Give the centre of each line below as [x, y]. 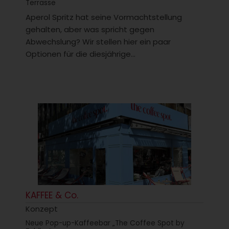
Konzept [42, 209]
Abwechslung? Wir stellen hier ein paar [98, 41]
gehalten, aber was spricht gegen [90, 29]
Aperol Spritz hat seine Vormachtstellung [104, 17]
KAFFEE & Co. [52, 196]
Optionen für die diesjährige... [81, 54]
